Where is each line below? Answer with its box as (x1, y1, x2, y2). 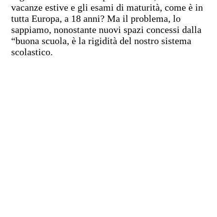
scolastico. (11, 46, 53, 57)
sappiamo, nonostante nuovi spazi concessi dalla (11, 24, 201, 35)
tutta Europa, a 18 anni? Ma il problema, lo (11, 13, 181, 24)
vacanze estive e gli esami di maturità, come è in (11, 1, 203, 13)
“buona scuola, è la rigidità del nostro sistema (11, 35, 191, 46)
